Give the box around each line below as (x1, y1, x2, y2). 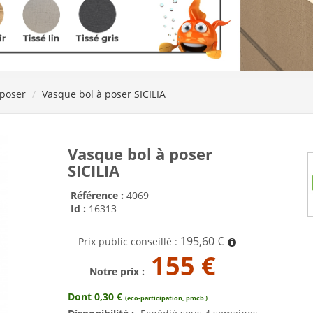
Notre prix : (89, 264, 147, 278)
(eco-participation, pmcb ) (125, 293, 208, 303)
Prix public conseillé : (78, 234, 180, 248)
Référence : (71, 188, 126, 202)
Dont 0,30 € (68, 289, 125, 303)
